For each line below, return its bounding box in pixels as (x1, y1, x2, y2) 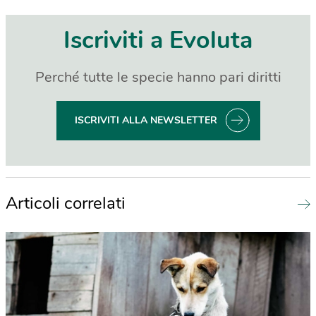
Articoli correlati (6, 191, 126, 214)
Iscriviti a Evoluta (63, 23, 253, 56)
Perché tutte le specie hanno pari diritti (35, 67, 281, 87)
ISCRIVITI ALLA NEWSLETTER (74, 113, 217, 127)
